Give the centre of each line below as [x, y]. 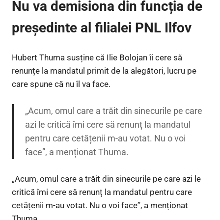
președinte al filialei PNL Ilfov [102, 27]
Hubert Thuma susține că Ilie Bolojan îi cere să [97, 58]
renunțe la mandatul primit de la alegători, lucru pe [104, 71]
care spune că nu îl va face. [61, 84]
